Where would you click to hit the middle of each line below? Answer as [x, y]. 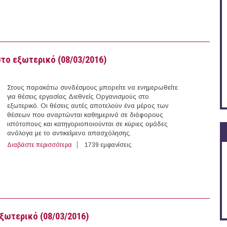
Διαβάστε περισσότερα [40, 145]
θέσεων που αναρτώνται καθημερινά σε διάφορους [85, 115]
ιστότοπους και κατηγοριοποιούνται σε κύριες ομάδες [87, 124]
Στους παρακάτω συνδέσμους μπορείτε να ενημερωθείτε [92, 88]
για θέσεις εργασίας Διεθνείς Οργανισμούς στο [78, 97]
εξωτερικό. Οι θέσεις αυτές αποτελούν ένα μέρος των [88, 106]
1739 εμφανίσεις [108, 145]
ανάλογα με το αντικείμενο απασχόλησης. [69, 133]
